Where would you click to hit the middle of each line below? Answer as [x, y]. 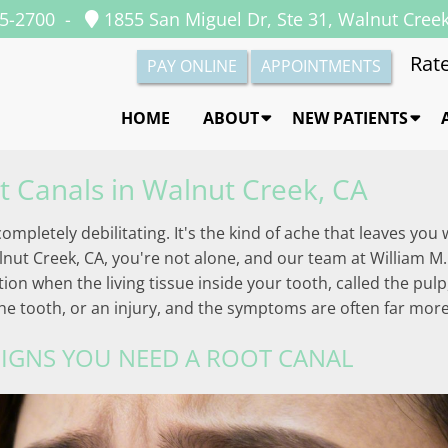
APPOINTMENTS [320, 66]
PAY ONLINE [191, 66]
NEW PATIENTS [349, 118]
